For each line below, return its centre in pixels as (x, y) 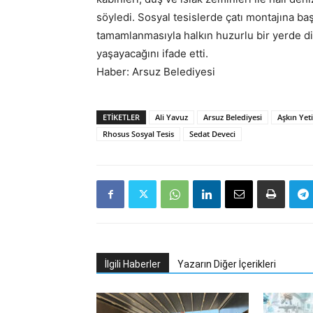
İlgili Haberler (133, 264)
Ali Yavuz (172, 117)
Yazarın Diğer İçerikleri (227, 264)
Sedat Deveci (212, 134)
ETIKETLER (121, 117)
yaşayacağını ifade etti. (152, 53)
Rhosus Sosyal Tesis (138, 134)
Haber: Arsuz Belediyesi (156, 72)
